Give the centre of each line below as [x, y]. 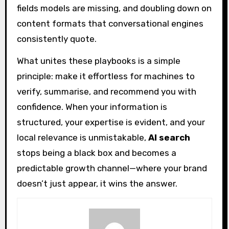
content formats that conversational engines [110, 23]
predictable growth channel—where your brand [112, 168]
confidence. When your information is [92, 107]
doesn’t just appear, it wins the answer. [97, 183]
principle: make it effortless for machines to [106, 76]
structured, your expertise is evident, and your [111, 122]
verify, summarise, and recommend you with [106, 91]
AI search [169, 137]
